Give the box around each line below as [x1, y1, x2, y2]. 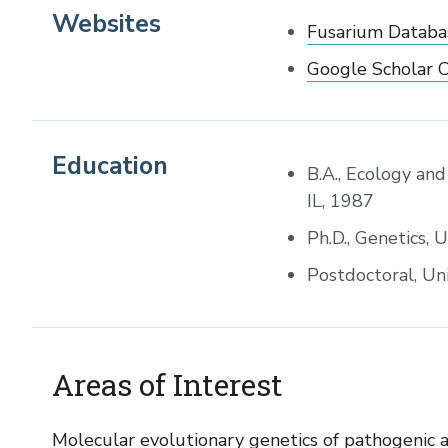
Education [52, 149, 168, 184]
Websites [52, 6, 161, 41]
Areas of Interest [52, 364, 283, 404]
